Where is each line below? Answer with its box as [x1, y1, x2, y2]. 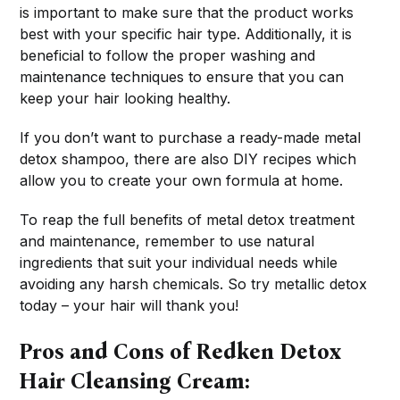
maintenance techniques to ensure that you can [20, 68, 345, 87]
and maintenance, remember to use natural [20, 232, 315, 251]
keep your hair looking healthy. [20, 89, 231, 108]
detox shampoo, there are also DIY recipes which [20, 150, 357, 169]
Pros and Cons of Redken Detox [19, 339, 342, 365]
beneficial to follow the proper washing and [20, 46, 316, 65]
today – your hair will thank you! [20, 296, 239, 315]
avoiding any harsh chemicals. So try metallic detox [20, 275, 368, 294]
